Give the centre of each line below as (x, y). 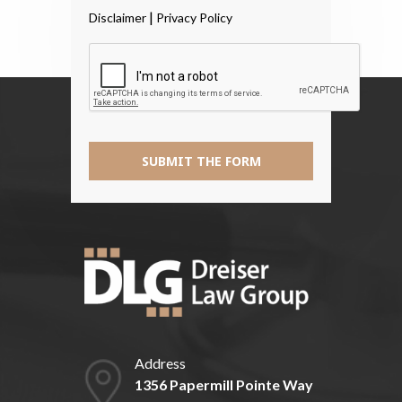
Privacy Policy (194, 18)
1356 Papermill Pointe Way (223, 385)
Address (160, 363)
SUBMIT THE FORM (201, 162)
